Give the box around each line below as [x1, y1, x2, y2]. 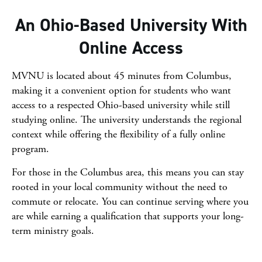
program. [12, 142, 49, 156]
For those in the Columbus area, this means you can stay [12, 166, 244, 179]
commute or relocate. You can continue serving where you [12, 195, 249, 208]
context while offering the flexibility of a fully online [12, 127, 225, 141]
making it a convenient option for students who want [12, 84, 231, 97]
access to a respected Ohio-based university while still [12, 98, 230, 112]
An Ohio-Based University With [15, 13, 247, 37]
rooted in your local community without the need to [12, 180, 227, 194]
